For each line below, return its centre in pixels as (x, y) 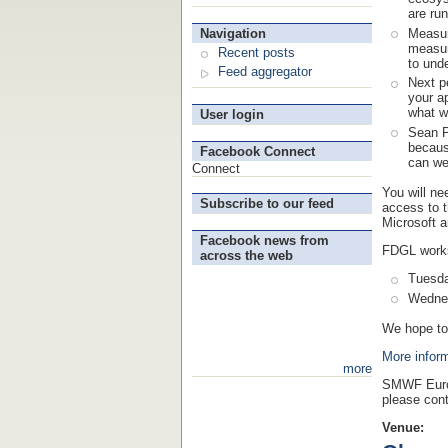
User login (232, 115)
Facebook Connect (257, 152)
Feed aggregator (265, 72)
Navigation (233, 33)
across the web (246, 256)
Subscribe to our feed (267, 204)
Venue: (405, 428)
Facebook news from (264, 241)
